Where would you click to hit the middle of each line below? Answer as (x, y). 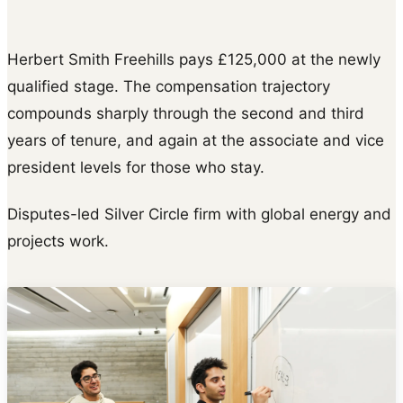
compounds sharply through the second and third (186, 113)
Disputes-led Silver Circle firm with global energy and (199, 214)
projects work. (58, 241)
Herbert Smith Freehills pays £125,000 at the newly (194, 59)
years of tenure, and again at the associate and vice (196, 140)
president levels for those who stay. (136, 167)
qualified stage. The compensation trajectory (169, 86)
